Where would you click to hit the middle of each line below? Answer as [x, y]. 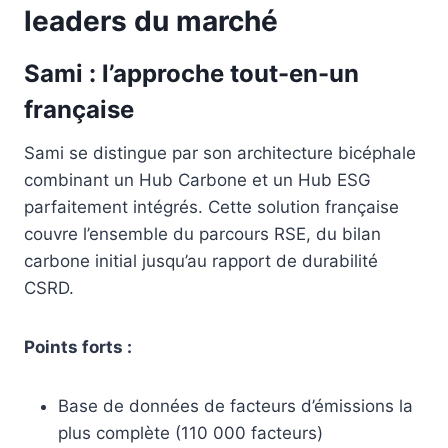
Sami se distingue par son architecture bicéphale [220, 152]
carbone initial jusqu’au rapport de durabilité [201, 260]
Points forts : [78, 346]
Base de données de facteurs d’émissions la [235, 405]
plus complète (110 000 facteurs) [190, 432]
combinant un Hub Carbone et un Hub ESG [197, 179]
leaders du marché [151, 20]
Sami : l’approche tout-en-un [191, 73]
